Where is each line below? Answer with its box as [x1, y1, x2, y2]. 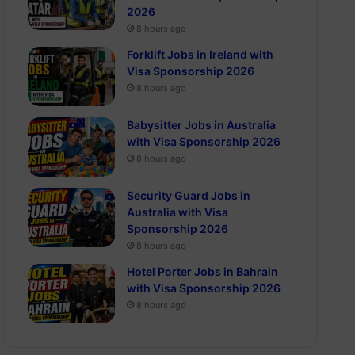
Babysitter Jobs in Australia [127, 118, 277, 132]
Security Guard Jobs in [127, 189, 251, 202]
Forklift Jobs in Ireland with [127, 48, 274, 61]
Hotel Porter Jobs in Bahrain [127, 265, 279, 278]
